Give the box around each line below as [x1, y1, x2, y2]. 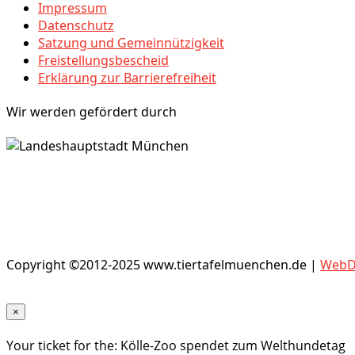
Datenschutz [38, 16, 114, 34]
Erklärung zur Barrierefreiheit [38, 68, 216, 86]
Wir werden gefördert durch [6, 102, 177, 120]
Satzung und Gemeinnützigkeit [38, 33, 224, 52]
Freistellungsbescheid [38, 51, 169, 69]
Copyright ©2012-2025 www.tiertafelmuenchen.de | [6, 256, 320, 274]
